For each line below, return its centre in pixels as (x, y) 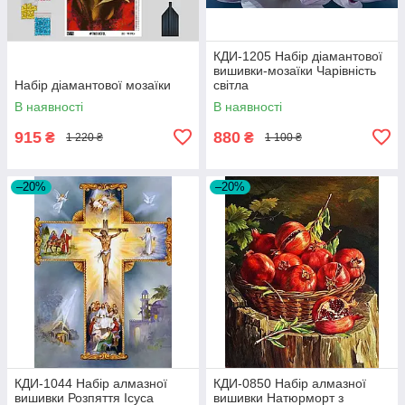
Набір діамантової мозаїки (93, 85)
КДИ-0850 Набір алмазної (290, 383)
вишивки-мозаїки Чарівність (295, 70)
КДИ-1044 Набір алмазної (91, 383)
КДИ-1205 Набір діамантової (298, 56)
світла (231, 85)
